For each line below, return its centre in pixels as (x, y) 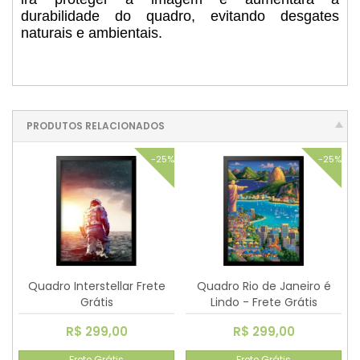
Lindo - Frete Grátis (264, 302)
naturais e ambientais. (92, 33)
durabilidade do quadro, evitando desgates (180, 16)
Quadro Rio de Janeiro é (264, 286)
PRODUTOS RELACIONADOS (96, 126)
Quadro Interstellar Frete (96, 286)
